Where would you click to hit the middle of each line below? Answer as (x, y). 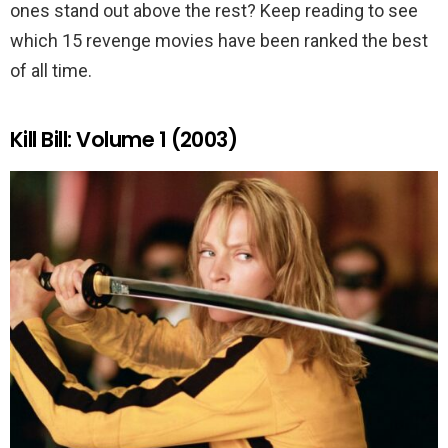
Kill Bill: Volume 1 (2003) (124, 140)
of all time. (51, 71)
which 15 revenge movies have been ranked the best (219, 41)
